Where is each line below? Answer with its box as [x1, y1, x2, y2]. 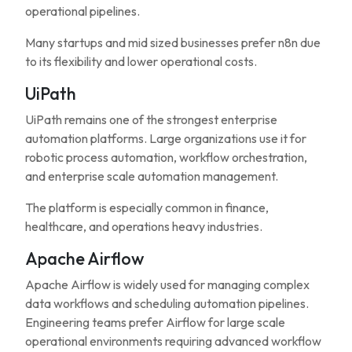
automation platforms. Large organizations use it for [25, 130, 306, 146]
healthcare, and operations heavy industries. [25, 218, 262, 234]
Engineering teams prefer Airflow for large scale [25, 314, 285, 330]
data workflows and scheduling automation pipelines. [25, 295, 309, 311]
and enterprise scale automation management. [25, 168, 278, 184]
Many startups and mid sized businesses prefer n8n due [25, 35, 321, 50]
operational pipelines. [25, 3, 140, 19]
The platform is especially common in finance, [25, 200, 269, 215]
